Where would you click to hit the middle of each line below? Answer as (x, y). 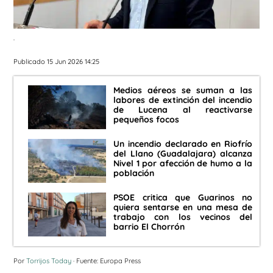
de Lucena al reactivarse (183, 110)
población (134, 173)
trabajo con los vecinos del (183, 217)
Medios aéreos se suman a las (183, 90)
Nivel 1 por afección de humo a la (183, 164)
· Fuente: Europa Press (106, 261)
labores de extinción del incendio (183, 100)
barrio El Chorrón (149, 227)
